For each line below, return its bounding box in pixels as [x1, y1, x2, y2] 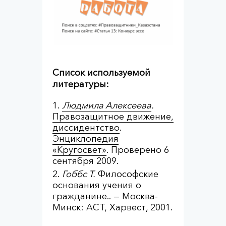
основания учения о [52, 180, 141, 191]
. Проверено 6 [106, 144, 169, 155]
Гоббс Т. [62, 168, 95, 180]
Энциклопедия [52, 133, 119, 144]
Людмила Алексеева [62, 100, 151, 111]
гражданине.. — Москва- [52, 191, 158, 202]
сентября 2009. [52, 155, 119, 166]
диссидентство [52, 122, 120, 133]
